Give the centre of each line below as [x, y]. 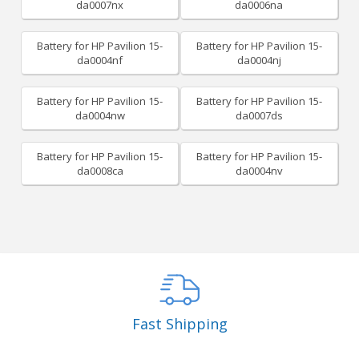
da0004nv [259, 171]
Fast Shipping [179, 324]
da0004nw [100, 115]
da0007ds [259, 115]
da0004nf [100, 60]
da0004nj [259, 60]
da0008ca [100, 171]
